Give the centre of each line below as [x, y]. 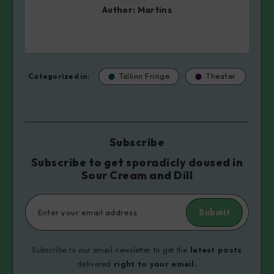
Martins [155, 9]
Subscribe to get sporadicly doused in [137, 163]
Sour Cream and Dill [137, 176]
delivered [95, 264]
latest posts [216, 250]
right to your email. [155, 264]
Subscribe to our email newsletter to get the [111, 250]
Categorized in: [59, 76]
